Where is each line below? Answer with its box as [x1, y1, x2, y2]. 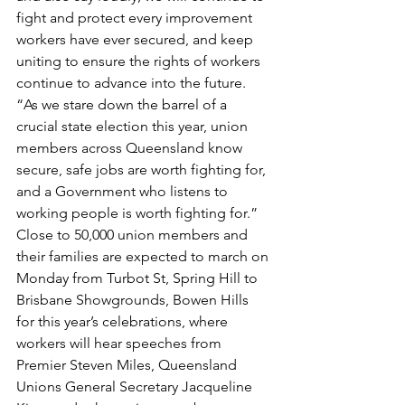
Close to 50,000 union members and [16, 226, 251, 243]
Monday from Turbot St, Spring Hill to [16, 269, 261, 287]
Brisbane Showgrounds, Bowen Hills [16, 291, 252, 308]
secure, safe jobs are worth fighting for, [16, 161, 269, 178]
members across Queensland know [16, 139, 246, 156]
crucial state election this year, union [16, 118, 251, 135]
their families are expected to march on [16, 248, 272, 265]
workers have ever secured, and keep [16, 31, 257, 48]
